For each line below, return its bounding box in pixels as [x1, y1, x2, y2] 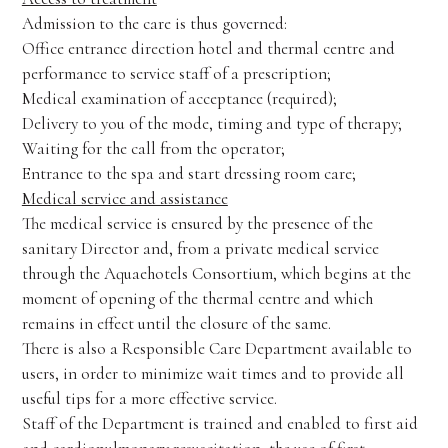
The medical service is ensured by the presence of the [21, 213, 373, 234]
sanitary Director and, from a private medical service [21, 238, 379, 259]
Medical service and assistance [21, 188, 228, 209]
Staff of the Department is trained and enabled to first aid [21, 413, 418, 434]
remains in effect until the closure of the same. [21, 313, 331, 334]
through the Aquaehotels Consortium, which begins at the [21, 263, 411, 284]
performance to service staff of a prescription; [21, 63, 331, 84]
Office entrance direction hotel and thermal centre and [21, 38, 395, 59]
